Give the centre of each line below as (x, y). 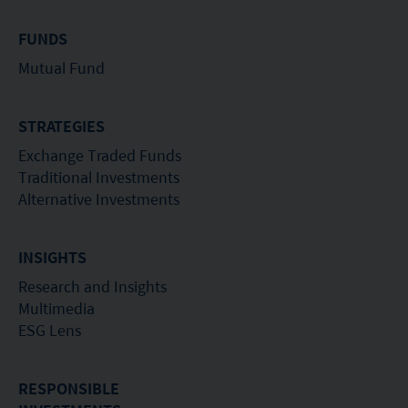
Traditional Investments (99, 177)
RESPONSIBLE (69, 388)
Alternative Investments (99, 199)
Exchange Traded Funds (100, 155)
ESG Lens (50, 330)
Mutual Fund (61, 67)
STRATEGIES (61, 126)
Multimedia (56, 308)
